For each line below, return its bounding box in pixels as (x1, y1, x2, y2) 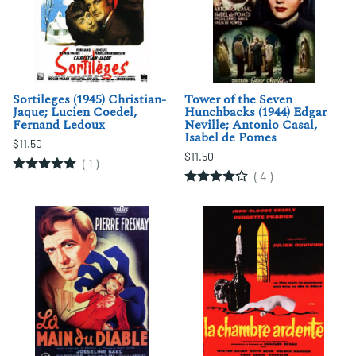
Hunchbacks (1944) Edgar (184, 103, 327, 122)
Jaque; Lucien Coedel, (13, 103, 137, 122)
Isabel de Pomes (184, 128, 277, 148)
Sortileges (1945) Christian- (13, 90, 166, 110)
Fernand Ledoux (13, 115, 105, 135)
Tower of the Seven (184, 90, 292, 110)
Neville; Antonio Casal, (184, 115, 317, 135)
